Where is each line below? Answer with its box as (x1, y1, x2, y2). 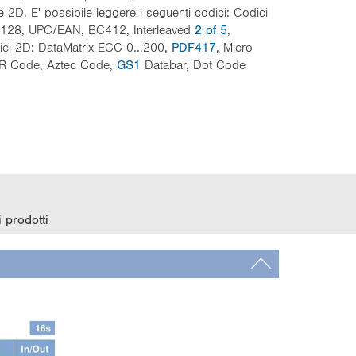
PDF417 (172, 41, 216, 53)
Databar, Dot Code (141, 58, 246, 71)
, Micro (216, 41, 253, 53)
